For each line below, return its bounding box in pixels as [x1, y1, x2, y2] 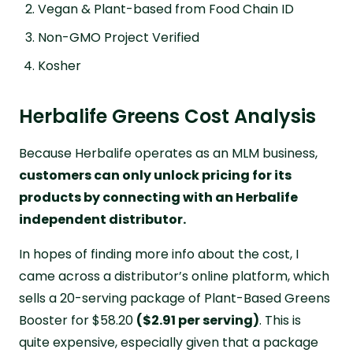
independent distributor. [19, 210, 188, 229]
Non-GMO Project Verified [38, 28, 199, 46]
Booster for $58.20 [19, 310, 136, 329]
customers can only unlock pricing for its [19, 165, 292, 184]
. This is [259, 310, 301, 329]
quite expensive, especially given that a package [19, 333, 318, 351]
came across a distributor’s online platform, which [19, 266, 329, 285]
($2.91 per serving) [136, 310, 259, 329]
